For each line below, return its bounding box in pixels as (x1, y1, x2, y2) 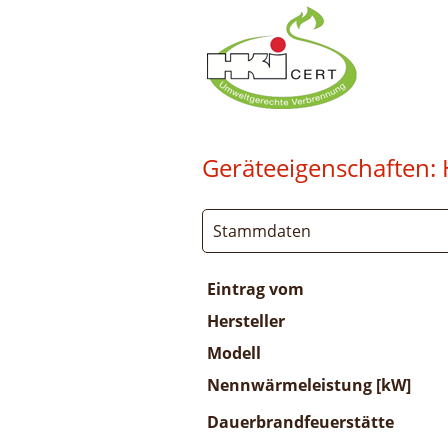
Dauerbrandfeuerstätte (207, 411, 394, 433)
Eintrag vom (207, 278, 304, 300)
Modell (207, 342, 261, 364)
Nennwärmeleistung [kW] (207, 374, 411, 396)
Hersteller (207, 310, 285, 332)
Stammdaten (213, 220, 311, 242)
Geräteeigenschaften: (202, 151, 436, 184)
